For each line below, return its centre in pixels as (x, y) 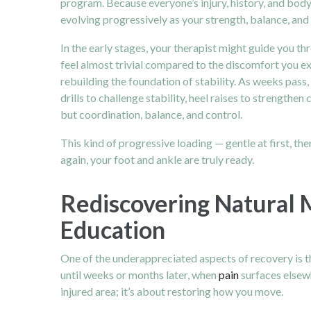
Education (113, 230)
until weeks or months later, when (138, 275)
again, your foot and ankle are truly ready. (157, 160)
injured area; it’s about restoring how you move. (172, 292)
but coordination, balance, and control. (151, 115)
